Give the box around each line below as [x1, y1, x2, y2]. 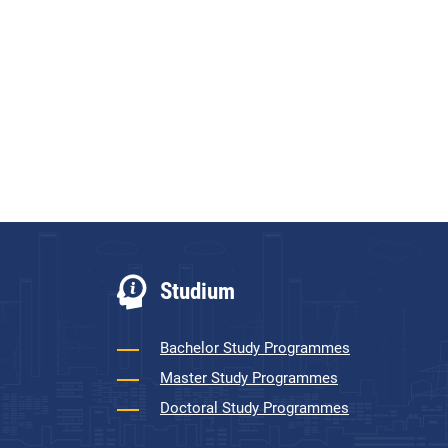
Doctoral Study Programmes [160, 399, 349, 417]
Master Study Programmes [160, 369, 338, 387]
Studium [160, 278, 235, 305]
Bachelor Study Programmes [160, 339, 350, 357]
